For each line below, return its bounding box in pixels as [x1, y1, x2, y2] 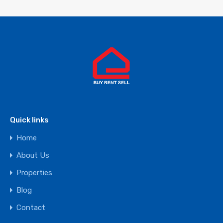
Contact [16, 203, 45, 212]
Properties [16, 168, 52, 177]
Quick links [10, 115, 49, 124]
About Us [16, 151, 49, 160]
